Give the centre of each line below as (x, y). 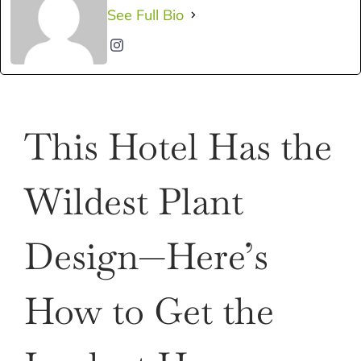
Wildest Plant (134, 201)
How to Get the (149, 311)
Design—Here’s (146, 256)
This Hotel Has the (178, 147)
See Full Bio (145, 15)
